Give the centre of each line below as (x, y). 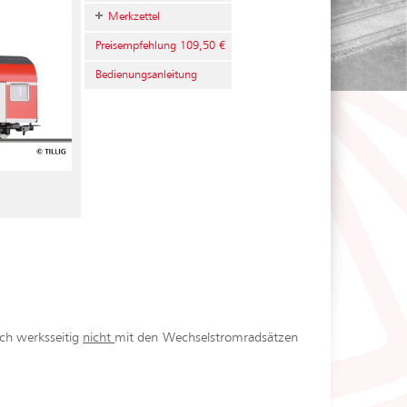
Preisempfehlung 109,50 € (160, 46)
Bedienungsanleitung (146, 75)
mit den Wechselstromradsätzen (206, 338)
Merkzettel (134, 17)
